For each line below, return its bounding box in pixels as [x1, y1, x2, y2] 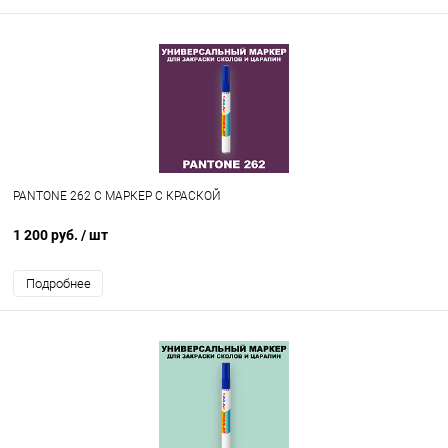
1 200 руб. [13, 227, 81, 244]
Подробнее [25, 276, 91, 292]
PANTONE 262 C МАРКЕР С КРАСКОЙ [13, 189, 221, 204]
